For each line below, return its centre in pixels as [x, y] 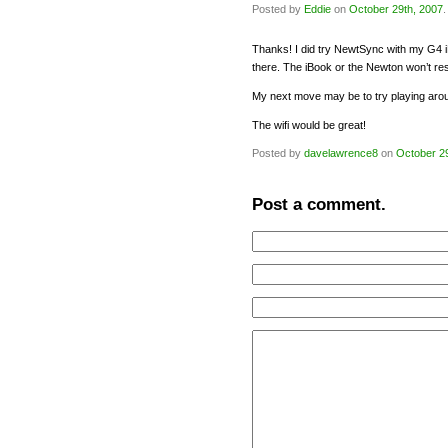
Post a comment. [319, 204]
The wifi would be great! [309, 124]
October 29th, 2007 [396, 9]
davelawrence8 [341, 153]
